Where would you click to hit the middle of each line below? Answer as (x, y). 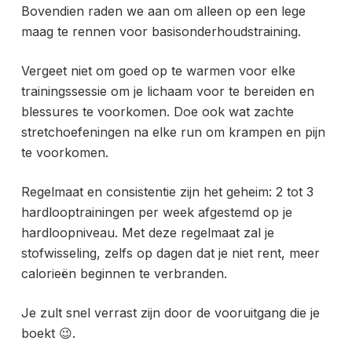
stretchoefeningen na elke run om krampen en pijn (173, 132)
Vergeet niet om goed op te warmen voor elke (158, 71)
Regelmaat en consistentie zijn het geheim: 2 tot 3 (167, 192)
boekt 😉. (48, 334)
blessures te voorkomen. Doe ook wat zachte (157, 112)
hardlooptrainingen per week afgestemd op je (156, 213)
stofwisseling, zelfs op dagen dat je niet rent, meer (170, 253)
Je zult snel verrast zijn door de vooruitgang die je (170, 313)
